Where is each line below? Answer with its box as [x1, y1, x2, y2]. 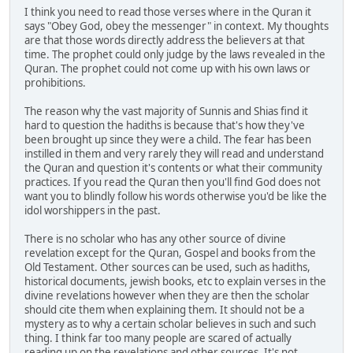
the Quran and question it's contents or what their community [24, 161, 322, 176]
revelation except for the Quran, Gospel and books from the [24, 246, 316, 261]
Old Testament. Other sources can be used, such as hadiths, [24, 260, 310, 275]
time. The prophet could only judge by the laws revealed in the [24, 47, 325, 62]
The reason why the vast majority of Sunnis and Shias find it [24, 104, 308, 119]
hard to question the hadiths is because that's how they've [24, 118, 305, 133]
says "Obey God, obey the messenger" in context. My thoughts [24, 19, 329, 34]
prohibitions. [24, 76, 86, 91]
